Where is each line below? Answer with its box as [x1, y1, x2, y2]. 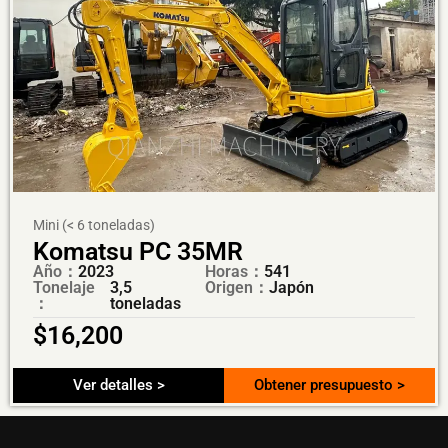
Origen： [204, 277, 269, 297]
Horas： [204, 261, 264, 281]
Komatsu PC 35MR [33, 236, 243, 266]
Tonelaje [33, 277, 95, 297]
